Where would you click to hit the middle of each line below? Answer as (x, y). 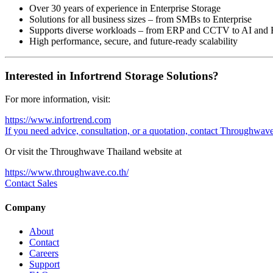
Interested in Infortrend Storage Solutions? (112, 76)
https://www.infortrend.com (58, 120)
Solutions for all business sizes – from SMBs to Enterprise (140, 19)
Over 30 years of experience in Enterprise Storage (125, 8)
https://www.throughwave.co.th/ (67, 172)
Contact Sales (31, 183)
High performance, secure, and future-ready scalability (133, 41)
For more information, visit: (58, 99)
